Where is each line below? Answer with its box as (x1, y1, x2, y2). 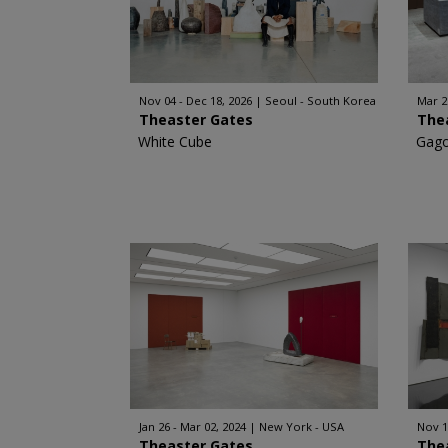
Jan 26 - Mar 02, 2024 (138, 419, 246, 434)
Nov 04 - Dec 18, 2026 (138, 93, 252, 108)
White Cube (137, 132, 212, 151)
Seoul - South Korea (264, 93, 376, 108)
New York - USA (258, 419, 344, 434)
